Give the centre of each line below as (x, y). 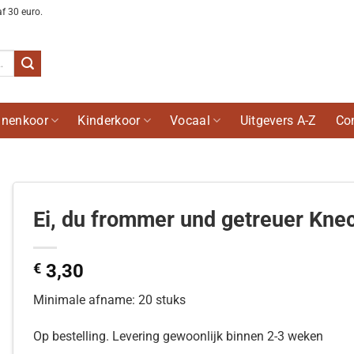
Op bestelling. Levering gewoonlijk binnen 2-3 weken (178, 336)
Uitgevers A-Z (278, 121)
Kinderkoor (109, 121)
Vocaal (190, 121)
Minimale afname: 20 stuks (109, 300)
